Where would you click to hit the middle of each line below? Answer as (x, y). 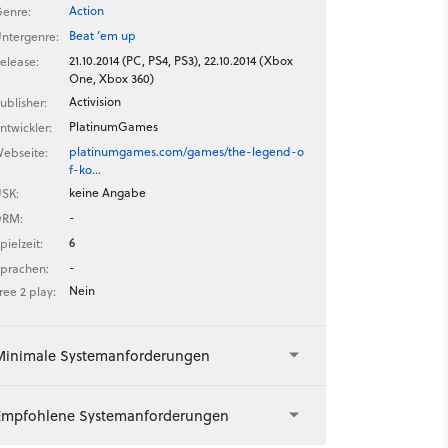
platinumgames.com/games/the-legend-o (186, 151)
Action (86, 10)
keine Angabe (107, 192)
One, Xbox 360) (111, 78)
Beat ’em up (102, 35)
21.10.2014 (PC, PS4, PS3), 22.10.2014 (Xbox (180, 60)
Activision (94, 101)
